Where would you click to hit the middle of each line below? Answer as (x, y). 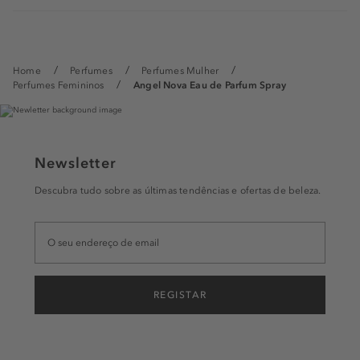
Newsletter (76, 163)
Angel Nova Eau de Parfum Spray (210, 85)
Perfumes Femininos (59, 85)
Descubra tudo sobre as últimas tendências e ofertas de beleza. (178, 190)
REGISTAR (180, 295)
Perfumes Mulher (180, 71)
